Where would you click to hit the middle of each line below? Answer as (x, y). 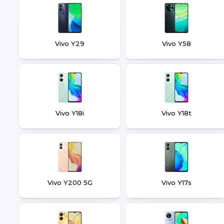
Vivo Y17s (176, 182)
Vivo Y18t (176, 113)
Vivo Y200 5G (70, 182)
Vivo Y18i (70, 113)
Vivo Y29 (70, 43)
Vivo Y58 (176, 43)
